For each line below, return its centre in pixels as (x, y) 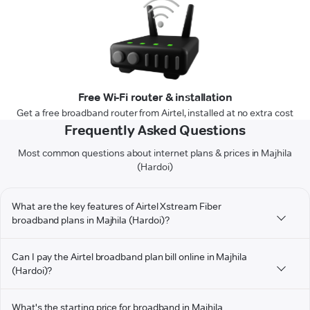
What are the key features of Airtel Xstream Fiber (117, 207)
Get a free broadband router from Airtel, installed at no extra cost (155, 113)
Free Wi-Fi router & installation (155, 98)
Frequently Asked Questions (155, 130)
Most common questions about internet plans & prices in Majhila (155, 153)
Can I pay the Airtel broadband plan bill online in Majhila (129, 257)
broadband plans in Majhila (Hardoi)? (91, 220)
